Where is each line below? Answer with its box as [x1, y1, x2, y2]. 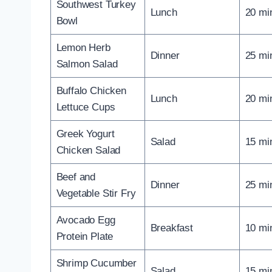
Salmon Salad [56, 58, 118, 70]
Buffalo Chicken [56, 84, 126, 97]
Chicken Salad [56, 144, 121, 156]
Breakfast [150, 222, 193, 234]
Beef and [56, 171, 96, 183]
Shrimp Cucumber [56, 257, 137, 269]
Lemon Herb [56, 41, 110, 53]
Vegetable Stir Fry [56, 187, 136, 199]
